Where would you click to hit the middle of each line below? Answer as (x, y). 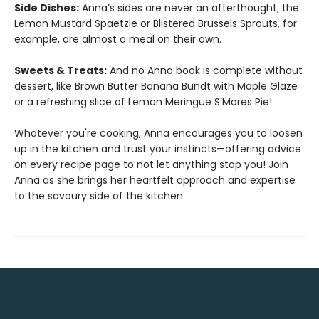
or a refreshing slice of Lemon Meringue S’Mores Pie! (143, 102)
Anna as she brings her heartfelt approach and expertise (155, 180)
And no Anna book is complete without (205, 70)
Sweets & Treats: (61, 70)
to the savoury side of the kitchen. (100, 196)
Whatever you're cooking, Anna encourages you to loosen (158, 133)
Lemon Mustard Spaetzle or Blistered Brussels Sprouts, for (156, 23)
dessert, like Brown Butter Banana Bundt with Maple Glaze (156, 86)
